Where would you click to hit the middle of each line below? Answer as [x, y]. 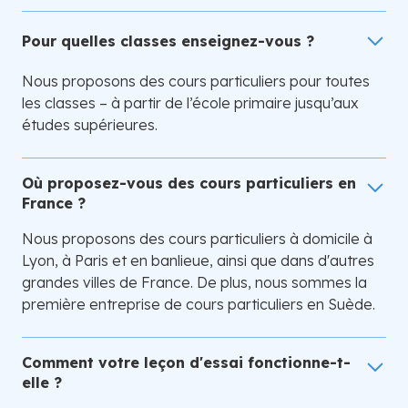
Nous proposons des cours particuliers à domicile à [197, 239]
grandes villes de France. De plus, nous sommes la [194, 283]
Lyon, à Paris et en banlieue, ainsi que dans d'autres [198, 261]
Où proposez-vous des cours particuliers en [189, 184]
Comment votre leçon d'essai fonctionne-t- [186, 363]
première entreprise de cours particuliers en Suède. [199, 305]
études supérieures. [90, 125]
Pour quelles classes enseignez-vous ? [168, 41]
